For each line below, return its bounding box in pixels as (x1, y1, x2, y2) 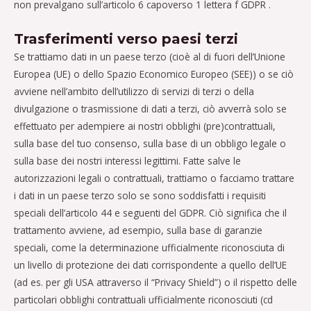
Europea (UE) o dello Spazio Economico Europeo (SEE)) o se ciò (14, 67, 294, 81)
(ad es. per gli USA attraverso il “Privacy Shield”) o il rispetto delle (14, 275, 297, 289)
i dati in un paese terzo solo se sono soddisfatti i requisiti (14, 188, 266, 202)
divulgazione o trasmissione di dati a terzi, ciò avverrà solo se (14, 101, 287, 115)
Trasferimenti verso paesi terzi (14, 30, 238, 47)
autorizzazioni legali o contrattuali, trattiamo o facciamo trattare (14, 171, 294, 185)
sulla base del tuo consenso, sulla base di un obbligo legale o (14, 136, 286, 150)
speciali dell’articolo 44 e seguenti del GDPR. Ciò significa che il (14, 205, 287, 219)
